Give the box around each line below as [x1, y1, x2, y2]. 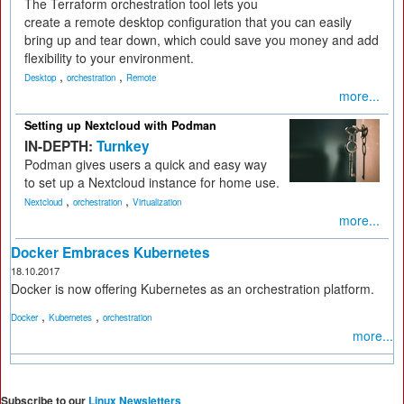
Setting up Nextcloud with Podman [24, 117, 216, 133]
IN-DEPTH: [24, 136, 96, 156]
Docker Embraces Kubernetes [11, 243, 210, 262]
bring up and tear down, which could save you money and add [24, 31, 379, 49]
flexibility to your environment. [24, 49, 194, 67]
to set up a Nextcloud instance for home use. [24, 173, 280, 191]
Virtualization [133, 196, 181, 208]
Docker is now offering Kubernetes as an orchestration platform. [11, 280, 374, 298]
